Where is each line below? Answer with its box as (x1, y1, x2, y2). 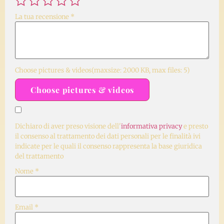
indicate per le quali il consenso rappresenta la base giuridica (15, 141, 202, 150)
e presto (182, 121, 208, 130)
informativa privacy (121, 121, 182, 130)
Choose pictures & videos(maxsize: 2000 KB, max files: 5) (15, 65, 190, 74)
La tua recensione (15, 12, 70, 21)
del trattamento (15, 151, 63, 160)
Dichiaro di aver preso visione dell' (15, 121, 121, 130)
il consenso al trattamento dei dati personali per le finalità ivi (15, 131, 200, 140)
